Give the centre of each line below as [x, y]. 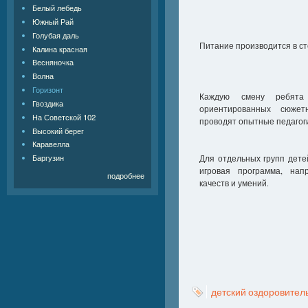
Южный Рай [53, 21]
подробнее [126, 175]
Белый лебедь [57, 7]
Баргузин [48, 158]
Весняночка [53, 62]
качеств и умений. [234, 183]
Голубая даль [56, 35]
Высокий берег [58, 130]
